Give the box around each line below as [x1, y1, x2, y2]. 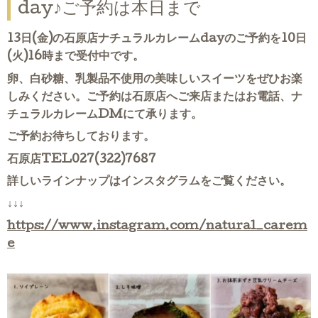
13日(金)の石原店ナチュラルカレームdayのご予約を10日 [7, 33, 307, 46]
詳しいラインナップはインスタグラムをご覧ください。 [7, 176, 291, 189]
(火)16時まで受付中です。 [7, 51, 144, 64]
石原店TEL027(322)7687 [7, 153, 156, 166]
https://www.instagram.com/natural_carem [7, 221, 307, 234]
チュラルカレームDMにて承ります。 [7, 109, 202, 121]
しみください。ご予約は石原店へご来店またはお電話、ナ [7, 91, 302, 104]
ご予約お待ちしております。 [7, 131, 155, 144]
